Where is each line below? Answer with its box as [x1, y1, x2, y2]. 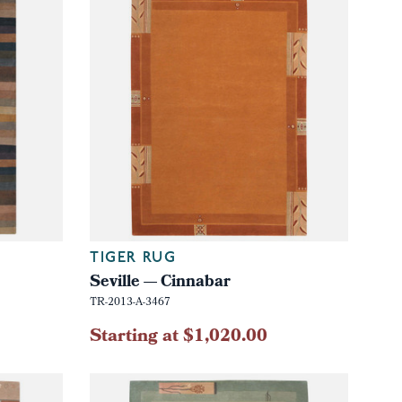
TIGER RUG [89, 250, 177, 266]
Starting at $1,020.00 [89, 321, 267, 353]
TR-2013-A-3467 [89, 293, 170, 312]
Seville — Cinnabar [89, 268, 231, 297]
